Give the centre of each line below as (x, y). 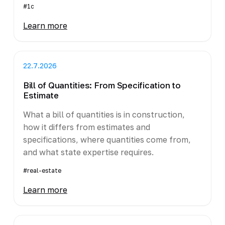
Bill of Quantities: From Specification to (102, 85)
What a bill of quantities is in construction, (104, 114)
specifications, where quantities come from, (107, 139)
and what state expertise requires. (88, 152)
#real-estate (42, 170)
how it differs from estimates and (86, 127)
